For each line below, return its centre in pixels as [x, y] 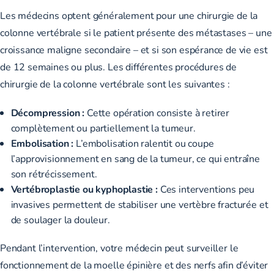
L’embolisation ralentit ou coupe [145, 143]
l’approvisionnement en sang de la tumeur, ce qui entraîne [135, 158]
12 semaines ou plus [58, 66]
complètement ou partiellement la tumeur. [103, 127]
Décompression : [48, 112]
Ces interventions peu [207, 188]
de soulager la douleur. [60, 219]
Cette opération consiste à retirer [157, 112]
